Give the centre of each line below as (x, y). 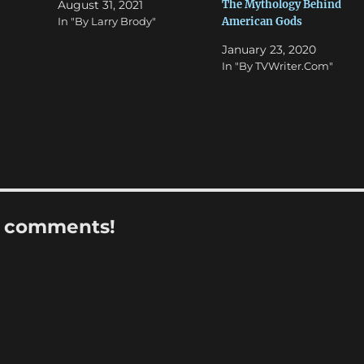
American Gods (262, 21)
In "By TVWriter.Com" (277, 65)
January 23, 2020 (269, 49)
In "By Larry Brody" (106, 22)
